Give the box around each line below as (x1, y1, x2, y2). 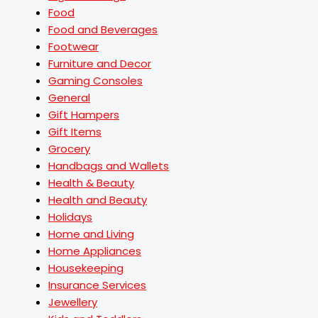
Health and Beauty (48, 192, 147, 207)
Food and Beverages (48, 22, 158, 37)
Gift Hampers (48, 107, 119, 122)
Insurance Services (48, 278, 146, 292)
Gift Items (48, 124, 102, 139)
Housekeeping (48, 261, 124, 275)
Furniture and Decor (48, 56, 151, 71)
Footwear (48, 39, 99, 54)
